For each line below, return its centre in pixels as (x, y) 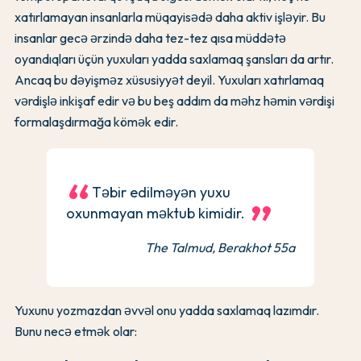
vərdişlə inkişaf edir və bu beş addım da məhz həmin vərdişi (174, 101)
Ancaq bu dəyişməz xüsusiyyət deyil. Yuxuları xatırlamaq (169, 80)
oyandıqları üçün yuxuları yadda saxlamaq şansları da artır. (174, 59)
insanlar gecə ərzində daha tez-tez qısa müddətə (150, 38)
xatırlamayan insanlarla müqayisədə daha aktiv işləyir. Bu (170, 17)
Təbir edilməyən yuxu (161, 193)
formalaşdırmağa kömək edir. (96, 122)
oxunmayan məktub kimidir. (156, 214)
